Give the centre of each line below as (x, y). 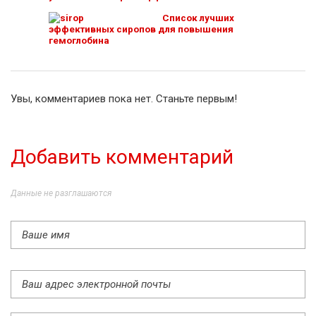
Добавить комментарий (122, 157)
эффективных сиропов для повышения (141, 29)
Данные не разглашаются (61, 193)
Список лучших (198, 17)
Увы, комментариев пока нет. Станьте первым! (124, 98)
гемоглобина (79, 40)
